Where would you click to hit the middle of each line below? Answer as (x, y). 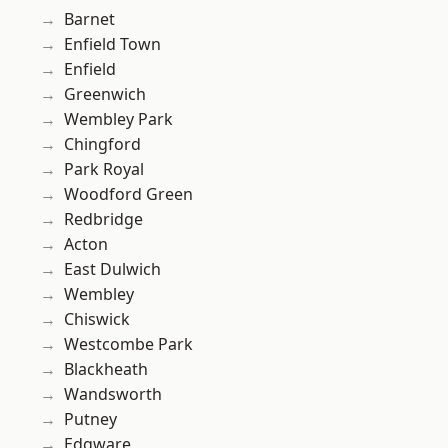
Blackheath (106, 369)
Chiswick (97, 319)
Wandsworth (113, 394)
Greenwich (105, 94)
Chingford (102, 144)
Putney (90, 419)
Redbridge (103, 219)
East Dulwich (112, 269)
